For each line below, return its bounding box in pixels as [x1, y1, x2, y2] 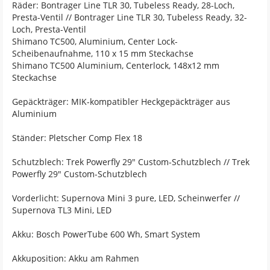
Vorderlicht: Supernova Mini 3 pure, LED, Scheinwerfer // [12, 192, 240, 204]
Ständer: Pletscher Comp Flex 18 [12, 132, 142, 143]
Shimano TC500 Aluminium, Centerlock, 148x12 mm [12, 60, 219, 71]
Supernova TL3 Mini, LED [12, 204, 111, 216]
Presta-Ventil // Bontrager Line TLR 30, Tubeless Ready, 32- [12, 11, 247, 23]
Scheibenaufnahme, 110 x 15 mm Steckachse [12, 48, 193, 59]
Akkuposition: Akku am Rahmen [12, 253, 139, 264]
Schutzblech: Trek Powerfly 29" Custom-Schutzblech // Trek [12, 156, 250, 168]
